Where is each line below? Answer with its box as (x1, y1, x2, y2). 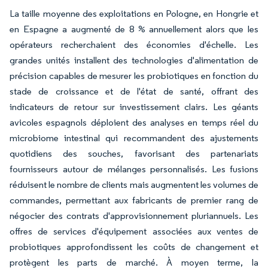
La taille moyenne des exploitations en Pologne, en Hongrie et (10, 8, 258, 20)
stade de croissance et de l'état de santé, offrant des (10, 86, 258, 98)
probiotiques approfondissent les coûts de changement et (10, 241, 258, 253)
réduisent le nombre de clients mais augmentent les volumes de (10, 179, 258, 191)
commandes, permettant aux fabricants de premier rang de (10, 194, 258, 206)
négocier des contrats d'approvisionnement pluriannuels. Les (10, 210, 258, 222)
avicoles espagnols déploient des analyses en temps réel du (10, 117, 258, 129)
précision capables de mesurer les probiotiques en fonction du (10, 70, 258, 82)
